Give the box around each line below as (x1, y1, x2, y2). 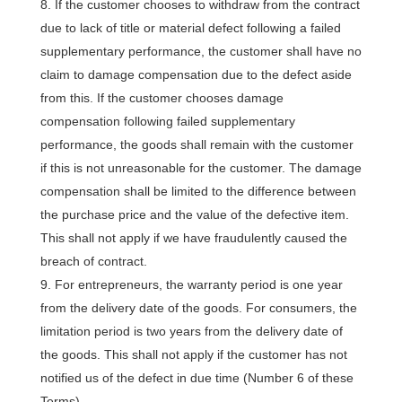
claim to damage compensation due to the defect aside (39, 67, 352, 82)
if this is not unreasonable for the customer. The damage (39, 161, 362, 175)
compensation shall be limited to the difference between (39, 184, 356, 198)
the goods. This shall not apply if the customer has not (39, 347, 347, 362)
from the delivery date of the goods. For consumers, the (39, 301, 357, 315)
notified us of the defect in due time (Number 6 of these (39, 371, 354, 385)
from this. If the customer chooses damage (39, 91, 284, 105)
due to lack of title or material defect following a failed (39, 21, 341, 35)
